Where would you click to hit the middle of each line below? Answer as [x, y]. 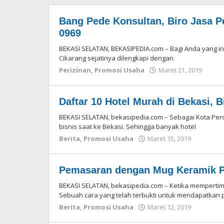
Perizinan [75, 70]
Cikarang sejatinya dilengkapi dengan [116, 58]
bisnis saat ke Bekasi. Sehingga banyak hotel [127, 126]
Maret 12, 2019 [169, 207]
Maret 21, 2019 [180, 70]
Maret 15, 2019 [169, 138]
